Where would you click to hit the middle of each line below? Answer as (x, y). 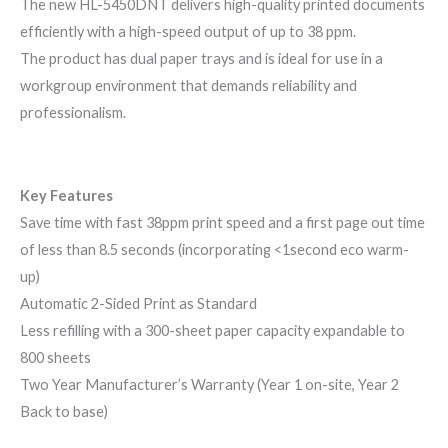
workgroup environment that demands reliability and (188, 85)
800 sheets (55, 357)
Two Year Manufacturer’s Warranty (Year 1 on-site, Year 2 (209, 384)
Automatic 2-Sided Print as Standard (138, 303)
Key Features (66, 195)
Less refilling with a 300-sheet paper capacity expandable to (212, 330)
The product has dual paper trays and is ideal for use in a (201, 58)
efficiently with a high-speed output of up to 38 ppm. (188, 31)
